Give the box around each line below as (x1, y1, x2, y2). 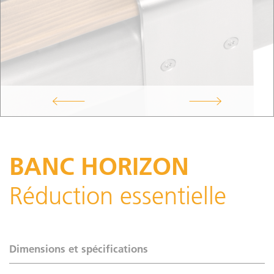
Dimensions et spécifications (9, 242, 148, 255)
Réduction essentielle (9, 181, 226, 210)
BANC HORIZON (9, 151, 189, 181)
